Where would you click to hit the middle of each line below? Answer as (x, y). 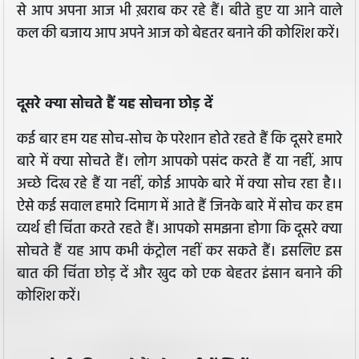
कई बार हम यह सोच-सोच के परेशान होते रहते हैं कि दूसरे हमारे (179, 140)
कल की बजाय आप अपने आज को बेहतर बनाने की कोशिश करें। (178, 34)
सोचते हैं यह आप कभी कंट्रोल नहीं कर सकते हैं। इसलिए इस (179, 252)
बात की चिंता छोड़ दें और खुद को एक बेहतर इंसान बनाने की (179, 275)
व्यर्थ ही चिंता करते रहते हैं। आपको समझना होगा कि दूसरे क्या (179, 230)
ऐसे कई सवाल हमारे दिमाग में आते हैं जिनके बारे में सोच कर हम (179, 208)
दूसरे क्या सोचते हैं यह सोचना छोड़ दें (117, 105)
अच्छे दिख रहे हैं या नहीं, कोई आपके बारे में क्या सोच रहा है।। (179, 185)
